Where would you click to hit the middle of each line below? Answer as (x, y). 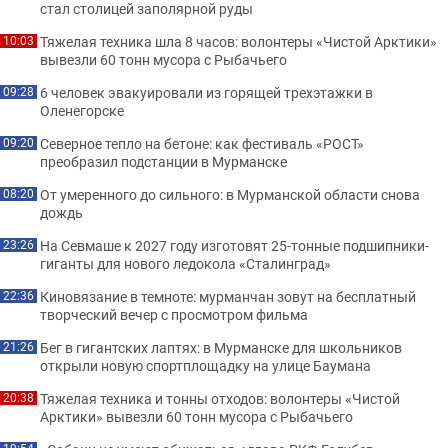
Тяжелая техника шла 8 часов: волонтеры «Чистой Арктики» (238, 41)
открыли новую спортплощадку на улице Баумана (205, 365)
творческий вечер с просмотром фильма (174, 314)
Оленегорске (82, 110)
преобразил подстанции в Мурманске (163, 161)
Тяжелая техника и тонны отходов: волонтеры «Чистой (220, 398)
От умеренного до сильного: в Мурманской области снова (230, 194)
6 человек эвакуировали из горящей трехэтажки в (206, 92)
